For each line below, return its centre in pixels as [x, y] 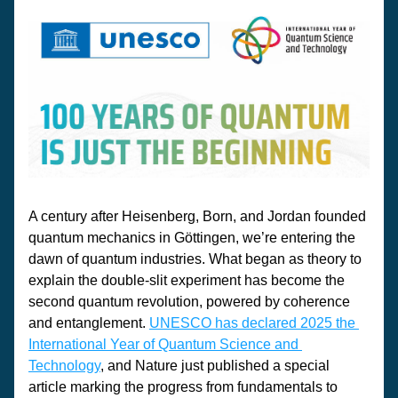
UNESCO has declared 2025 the [252, 323]
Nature [156, 366]
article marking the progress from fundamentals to [183, 387]
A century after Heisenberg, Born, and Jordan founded [197, 216]
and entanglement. [89, 323]
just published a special [254, 366]
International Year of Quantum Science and [163, 344]
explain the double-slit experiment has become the [187, 280]
